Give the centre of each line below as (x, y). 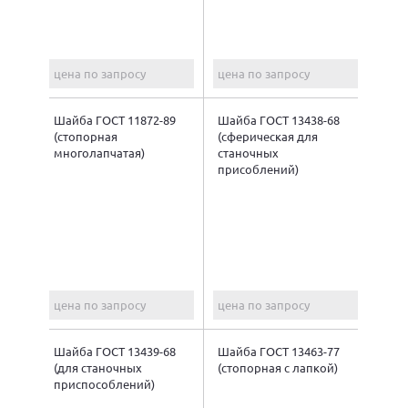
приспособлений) (104, 383)
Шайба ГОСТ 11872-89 (115, 119)
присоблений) (258, 168)
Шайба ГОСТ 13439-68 (115, 351)
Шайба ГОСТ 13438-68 (279, 119)
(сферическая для (268, 136)
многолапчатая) (99, 152)
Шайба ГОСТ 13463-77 (279, 351)
